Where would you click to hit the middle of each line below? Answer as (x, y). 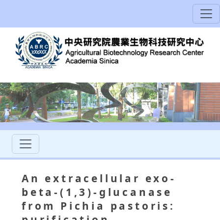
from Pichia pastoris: (98, 206)
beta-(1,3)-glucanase (97, 192)
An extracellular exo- (99, 179)
